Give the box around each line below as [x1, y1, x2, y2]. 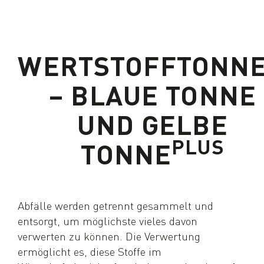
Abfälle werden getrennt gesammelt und [18, 197, 214, 213]
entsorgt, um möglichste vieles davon [18, 213, 198, 228]
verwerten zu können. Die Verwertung [18, 228, 201, 243]
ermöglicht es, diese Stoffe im [18, 243, 162, 259]
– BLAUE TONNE [49, 77, 256, 113]
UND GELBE [77, 107, 228, 142]
